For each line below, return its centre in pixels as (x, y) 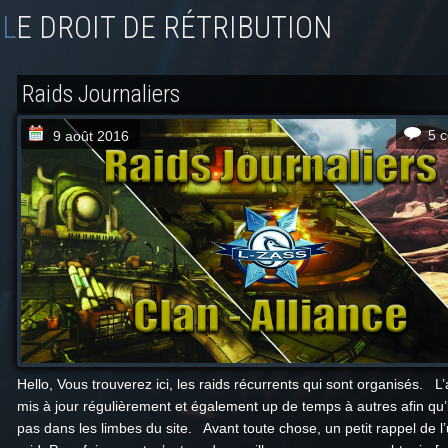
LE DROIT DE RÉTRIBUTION (174, 27)
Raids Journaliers (101, 94)
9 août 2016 (91, 136)
